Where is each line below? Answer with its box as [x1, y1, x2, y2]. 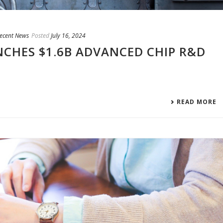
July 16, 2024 [51, 31, 86, 40]
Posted [31, 31, 49, 40]
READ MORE [177, 97, 217, 106]
